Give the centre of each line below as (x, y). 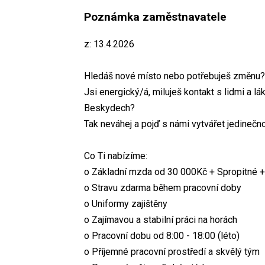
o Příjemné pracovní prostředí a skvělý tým (172, 251)
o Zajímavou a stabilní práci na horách (161, 219)
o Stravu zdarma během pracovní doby (163, 188)
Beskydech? (109, 108)
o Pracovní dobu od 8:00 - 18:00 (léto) (162, 235)
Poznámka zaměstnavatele (155, 17)
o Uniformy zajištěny (126, 203)
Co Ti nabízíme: (116, 156)
